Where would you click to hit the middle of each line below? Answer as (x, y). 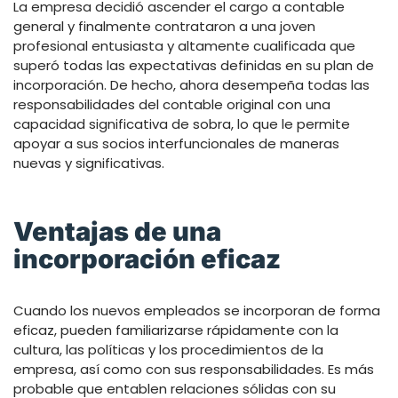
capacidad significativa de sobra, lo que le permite (182, 123)
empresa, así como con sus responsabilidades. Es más (194, 369)
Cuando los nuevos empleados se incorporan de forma (197, 310)
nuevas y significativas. (89, 163)
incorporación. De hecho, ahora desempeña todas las (191, 84)
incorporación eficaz (147, 259)
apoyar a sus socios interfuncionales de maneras (176, 143)
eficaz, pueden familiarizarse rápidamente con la (176, 330)
